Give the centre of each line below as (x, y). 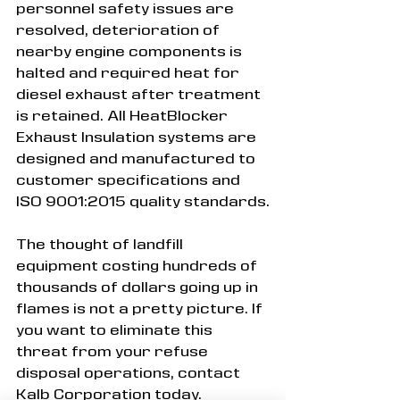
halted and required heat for (129, 72)
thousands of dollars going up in (139, 286)
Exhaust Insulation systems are (138, 136)
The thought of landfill (101, 243)
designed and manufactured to (137, 158)
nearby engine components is (131, 50)
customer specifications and (130, 179)
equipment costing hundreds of (138, 265)
